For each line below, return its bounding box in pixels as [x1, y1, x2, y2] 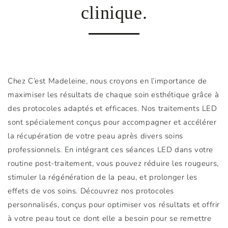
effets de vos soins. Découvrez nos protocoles [8, 186, 175, 196]
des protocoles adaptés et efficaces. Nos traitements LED [8, 103, 217, 113]
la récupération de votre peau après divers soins [8, 131, 183, 141]
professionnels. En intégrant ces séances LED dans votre [8, 145, 214, 155]
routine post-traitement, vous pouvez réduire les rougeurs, [8, 158, 219, 168]
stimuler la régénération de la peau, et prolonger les [8, 172, 197, 182]
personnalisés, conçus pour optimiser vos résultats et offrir [8, 199, 220, 210]
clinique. [80, 3, 148, 23]
